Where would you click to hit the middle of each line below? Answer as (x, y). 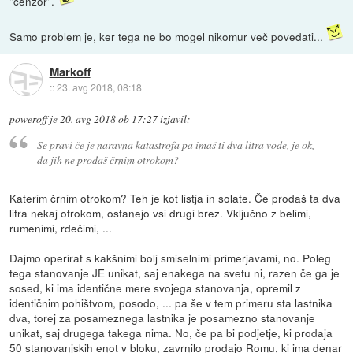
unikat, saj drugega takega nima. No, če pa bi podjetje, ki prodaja (171, 333)
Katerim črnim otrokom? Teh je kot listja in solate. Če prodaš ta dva (175, 198)
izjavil (174, 119)
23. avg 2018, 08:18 (99, 87)
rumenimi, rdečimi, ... (61, 228)
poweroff (29, 119)
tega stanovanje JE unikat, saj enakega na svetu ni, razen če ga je (175, 273)
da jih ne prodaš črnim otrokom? (108, 160)
